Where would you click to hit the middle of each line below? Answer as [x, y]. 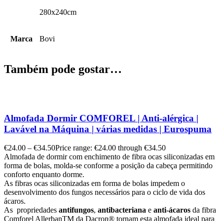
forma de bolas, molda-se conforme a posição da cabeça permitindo [108, 166]
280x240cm [58, 12]
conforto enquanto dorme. [44, 175]
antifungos [76, 210]
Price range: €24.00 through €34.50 [110, 148]
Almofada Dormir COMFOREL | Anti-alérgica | [101, 118]
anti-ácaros [171, 210]
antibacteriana [122, 210]
